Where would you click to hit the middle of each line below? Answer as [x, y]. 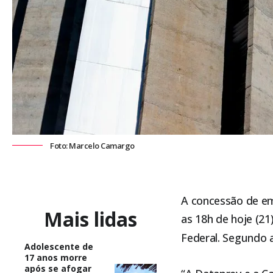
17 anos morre [56, 257]
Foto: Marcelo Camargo [92, 146]
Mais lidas [91, 219]
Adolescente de [59, 246]
